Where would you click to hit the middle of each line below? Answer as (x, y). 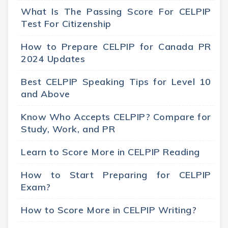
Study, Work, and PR (68, 129)
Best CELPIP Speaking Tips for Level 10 (116, 82)
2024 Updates (53, 59)
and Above (46, 94)
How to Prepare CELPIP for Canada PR (116, 47)
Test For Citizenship (66, 24)
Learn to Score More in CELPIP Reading (110, 152)
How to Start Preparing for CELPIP (116, 175)
